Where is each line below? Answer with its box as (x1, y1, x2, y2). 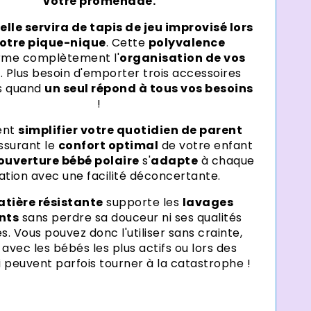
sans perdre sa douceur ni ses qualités (19, 210, 242, 226)
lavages (182, 194, 234, 211)
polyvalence (148, 35, 226, 51)
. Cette (106, 35, 149, 51)
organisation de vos (119, 50, 246, 67)
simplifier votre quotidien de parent (18, 122, 243, 139)
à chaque (198, 153, 255, 169)
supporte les (103, 194, 183, 211)
